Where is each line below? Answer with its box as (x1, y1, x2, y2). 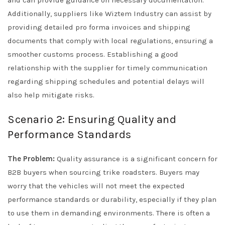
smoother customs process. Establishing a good (8, 50, 178, 59)
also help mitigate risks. (8, 90, 94, 100)
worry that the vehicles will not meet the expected (8, 181, 185, 191)
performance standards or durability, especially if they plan (8, 195, 216, 204)
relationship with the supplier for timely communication (8, 63, 207, 73)
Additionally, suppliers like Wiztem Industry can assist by (8, 9, 211, 19)
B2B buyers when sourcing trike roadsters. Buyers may (8, 168, 199, 177)
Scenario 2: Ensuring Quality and (8, 113, 176, 127)
